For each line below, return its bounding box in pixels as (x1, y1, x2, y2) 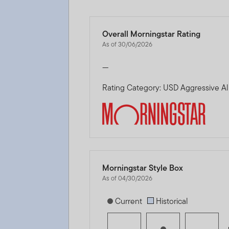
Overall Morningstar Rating (102, 28, 201, 40)
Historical (154, 195, 189, 207)
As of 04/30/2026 (102, 173, 153, 183)
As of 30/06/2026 (102, 39, 153, 49)
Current (113, 195, 143, 207)
